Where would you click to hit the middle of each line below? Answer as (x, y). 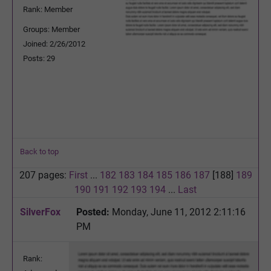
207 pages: (44, 175)
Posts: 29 (39, 58)
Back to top (39, 151)
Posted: (93, 212)
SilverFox (40, 212)
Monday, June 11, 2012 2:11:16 (178, 212)
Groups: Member (51, 29)
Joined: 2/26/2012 (54, 44)
